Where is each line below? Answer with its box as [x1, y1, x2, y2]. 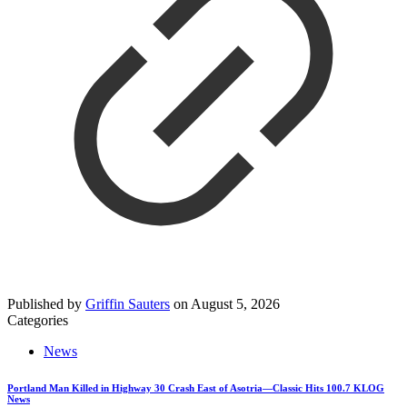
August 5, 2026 [191, 295, 280, 312]
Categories [7, 312, 68, 328]
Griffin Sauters [85, 295, 170, 312]
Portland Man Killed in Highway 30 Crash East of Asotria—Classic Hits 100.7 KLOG [7, 382, 384, 393]
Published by [7, 295, 85, 312]
